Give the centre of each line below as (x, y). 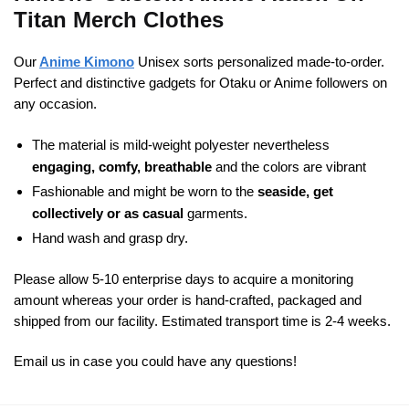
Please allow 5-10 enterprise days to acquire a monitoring (184, 278)
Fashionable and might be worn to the (145, 191)
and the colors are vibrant (289, 166)
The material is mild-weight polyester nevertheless (181, 144)
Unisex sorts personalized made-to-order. (261, 62)
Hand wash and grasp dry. (110, 237)
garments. (215, 213)
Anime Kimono (87, 62)
